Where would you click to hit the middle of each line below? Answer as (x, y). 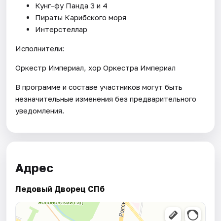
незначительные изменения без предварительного (106, 98)
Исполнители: (40, 48)
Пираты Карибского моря (81, 17)
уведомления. (40, 110)
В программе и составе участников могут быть (99, 87)
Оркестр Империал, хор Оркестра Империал (96, 67)
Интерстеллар (61, 29)
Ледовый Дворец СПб (60, 189)
